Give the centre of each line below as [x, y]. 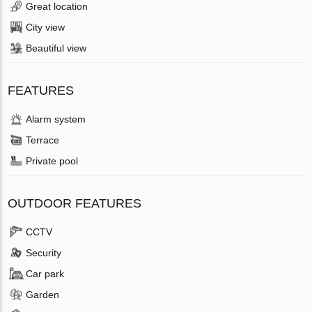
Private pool [52, 161]
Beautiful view [56, 48]
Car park [45, 274]
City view [46, 28]
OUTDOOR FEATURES [75, 204]
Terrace [43, 140]
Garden [43, 295]
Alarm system [56, 119]
